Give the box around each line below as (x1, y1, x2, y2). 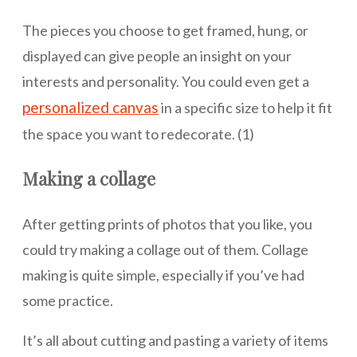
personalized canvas (22, 98, 159, 117)
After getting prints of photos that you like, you (22, 215, 312, 233)
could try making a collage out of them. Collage (22, 241, 308, 259)
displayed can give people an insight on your (22, 47, 292, 65)
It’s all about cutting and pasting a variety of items (22, 331, 328, 350)
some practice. (22, 292, 113, 310)
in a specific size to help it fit (159, 99, 332, 117)
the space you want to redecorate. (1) (22, 125, 254, 143)
